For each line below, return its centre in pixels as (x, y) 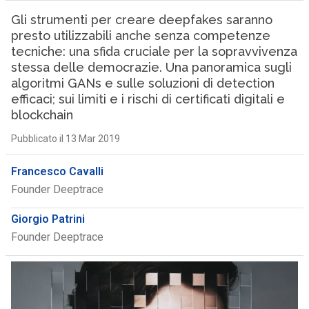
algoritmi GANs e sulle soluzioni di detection (142, 83)
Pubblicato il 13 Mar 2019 (65, 139)
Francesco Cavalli (57, 171)
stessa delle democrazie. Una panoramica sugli (151, 67)
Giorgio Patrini (48, 219)
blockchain (42, 115)
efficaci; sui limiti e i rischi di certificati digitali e (148, 99)
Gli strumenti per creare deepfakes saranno (141, 20)
